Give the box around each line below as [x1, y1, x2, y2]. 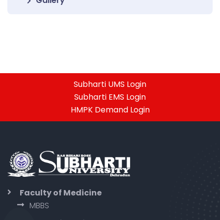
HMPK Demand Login [70, 104, 150, 115]
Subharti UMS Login [74, 79, 146, 90]
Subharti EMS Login [74, 91, 146, 103]
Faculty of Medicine [20, 187, 102, 198]
